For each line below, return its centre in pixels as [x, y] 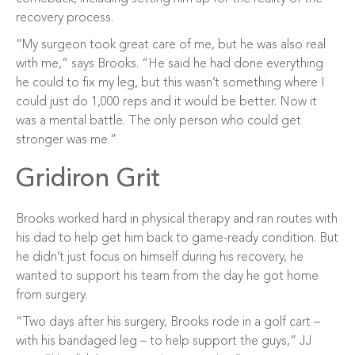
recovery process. [65, 18]
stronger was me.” [66, 140]
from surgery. [52, 296]
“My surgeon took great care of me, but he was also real [171, 45]
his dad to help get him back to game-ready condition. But [177, 239]
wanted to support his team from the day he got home [167, 277]
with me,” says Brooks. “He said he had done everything [170, 64]
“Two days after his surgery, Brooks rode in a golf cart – [168, 323]
